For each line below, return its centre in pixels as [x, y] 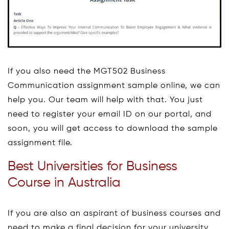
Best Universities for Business [93, 167]
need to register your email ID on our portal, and [110, 115]
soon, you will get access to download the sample [113, 129]
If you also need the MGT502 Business [87, 72]
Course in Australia [64, 183]
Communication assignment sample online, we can [114, 86]
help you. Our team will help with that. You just [105, 100]
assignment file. [40, 143]
